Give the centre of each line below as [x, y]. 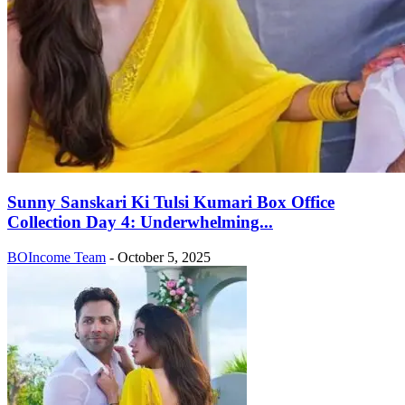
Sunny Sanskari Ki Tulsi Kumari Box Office [171, 202]
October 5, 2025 [164, 258]
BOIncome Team [57, 258]
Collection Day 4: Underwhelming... [140, 222]
